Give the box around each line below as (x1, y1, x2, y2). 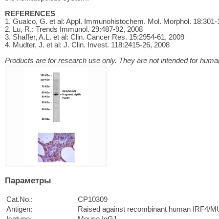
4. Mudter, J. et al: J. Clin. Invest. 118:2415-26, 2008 (5, 41, 172, 49)
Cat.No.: (6, 195, 33, 203)
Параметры (5, 175, 51, 185)
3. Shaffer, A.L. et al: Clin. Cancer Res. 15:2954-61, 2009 (5, 33, 184, 41)
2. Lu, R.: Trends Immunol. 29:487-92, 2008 (5, 25, 143, 33)
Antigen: (6, 205, 32, 213)
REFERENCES (5, 9, 55, 18)
